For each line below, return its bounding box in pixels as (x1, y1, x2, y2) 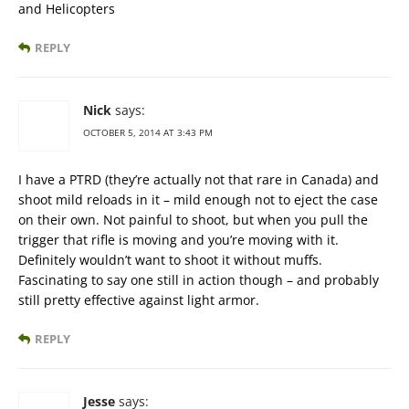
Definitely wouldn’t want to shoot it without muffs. (18, 250, 322, 268)
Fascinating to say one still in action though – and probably (18, 270, 379, 288)
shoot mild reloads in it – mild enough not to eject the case (18, 190, 378, 208)
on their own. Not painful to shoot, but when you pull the (18, 210, 368, 228)
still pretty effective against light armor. (18, 290, 259, 309)
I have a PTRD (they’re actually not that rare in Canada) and (18, 170, 379, 188)
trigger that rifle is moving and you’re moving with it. (18, 230, 339, 248)
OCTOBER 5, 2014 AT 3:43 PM (83, 125, 213, 139)
